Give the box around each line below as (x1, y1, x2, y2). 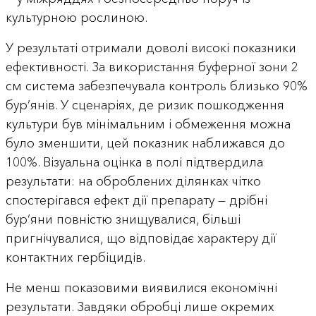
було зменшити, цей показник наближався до (5, 135, 285, 151)
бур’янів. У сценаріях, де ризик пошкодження (5, 97, 284, 113)
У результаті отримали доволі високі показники (5, 39, 296, 56)
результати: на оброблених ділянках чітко (5, 173, 261, 189)
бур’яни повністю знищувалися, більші (5, 211, 241, 227)
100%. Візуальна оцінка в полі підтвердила (5, 154, 263, 170)
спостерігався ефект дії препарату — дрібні (5, 192, 267, 208)
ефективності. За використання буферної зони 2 (5, 59, 298, 75)
